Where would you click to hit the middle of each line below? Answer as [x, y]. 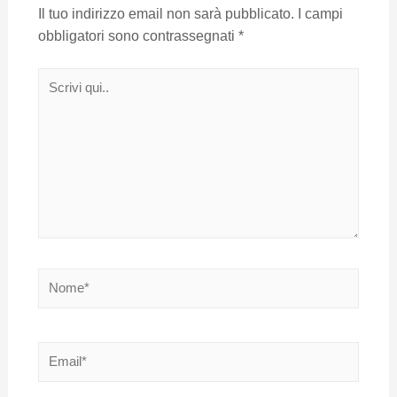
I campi [320, 14]
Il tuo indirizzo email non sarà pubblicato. [166, 14]
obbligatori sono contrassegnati [138, 36]
